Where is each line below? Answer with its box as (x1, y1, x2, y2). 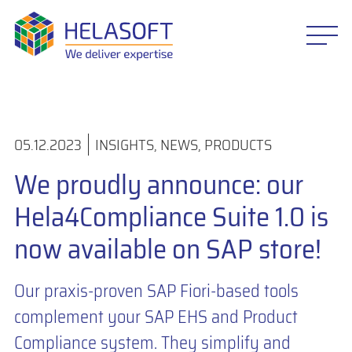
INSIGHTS (94, 133, 154, 156)
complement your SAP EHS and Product (13, 303, 298, 331)
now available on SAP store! (13, 228, 321, 270)
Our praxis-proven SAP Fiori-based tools (13, 277, 299, 305)
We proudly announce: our (13, 163, 303, 206)
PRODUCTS (203, 133, 272, 156)
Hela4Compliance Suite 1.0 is (13, 196, 328, 238)
